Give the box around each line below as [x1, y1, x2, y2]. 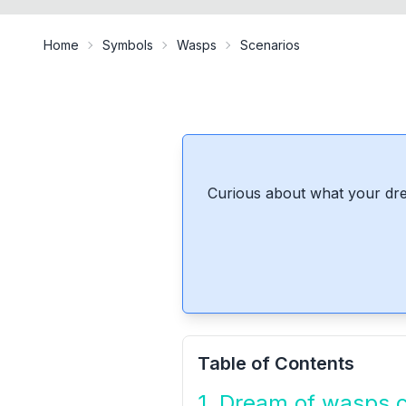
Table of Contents [197, 353, 354, 374]
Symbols [102, 37, 153, 53]
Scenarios [240, 37, 300, 53]
